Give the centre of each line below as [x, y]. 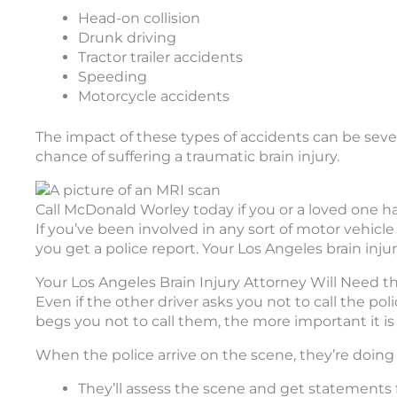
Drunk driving [127, 37]
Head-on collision [139, 18]
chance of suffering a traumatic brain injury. [187, 156]
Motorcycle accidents [154, 96]
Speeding [113, 76]
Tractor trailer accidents [160, 57]
